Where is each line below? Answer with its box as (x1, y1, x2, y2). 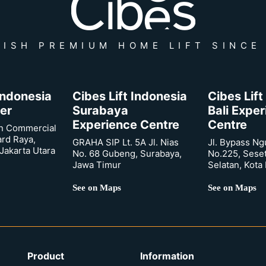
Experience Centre (72, 118, 179, 132)
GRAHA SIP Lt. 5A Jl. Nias (72, 137, 179, 148)
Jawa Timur (72, 159, 121, 171)
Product (27, 250, 64, 262)
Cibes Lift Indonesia (72, 89, 187, 104)
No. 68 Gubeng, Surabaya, (72, 148, 182, 160)
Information (140, 250, 194, 262)
